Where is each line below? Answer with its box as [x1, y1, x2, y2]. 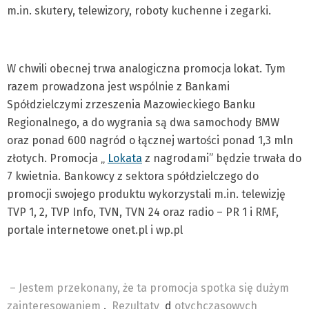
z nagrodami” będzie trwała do [142, 152, 301, 165]
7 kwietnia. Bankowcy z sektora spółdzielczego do [7, 170, 259, 183]
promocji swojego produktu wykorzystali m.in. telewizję [7, 188, 286, 201]
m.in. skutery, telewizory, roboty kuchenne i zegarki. [7, 4, 271, 17]
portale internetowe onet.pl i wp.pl [7, 223, 183, 237]
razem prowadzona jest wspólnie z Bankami [7, 80, 230, 93]
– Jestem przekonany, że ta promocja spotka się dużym [10, 281, 289, 295]
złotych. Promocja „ [7, 152, 108, 165]
